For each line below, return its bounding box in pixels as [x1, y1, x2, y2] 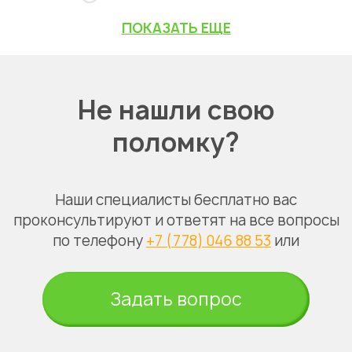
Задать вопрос [110, 288, 242, 311]
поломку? [112, 125, 240, 159]
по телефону [53, 231, 146, 251]
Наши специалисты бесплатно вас [55, 190, 297, 210]
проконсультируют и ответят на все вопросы [13, 211, 339, 230]
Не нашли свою [77, 93, 275, 127]
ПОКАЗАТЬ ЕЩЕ [121, 19, 231, 37]
